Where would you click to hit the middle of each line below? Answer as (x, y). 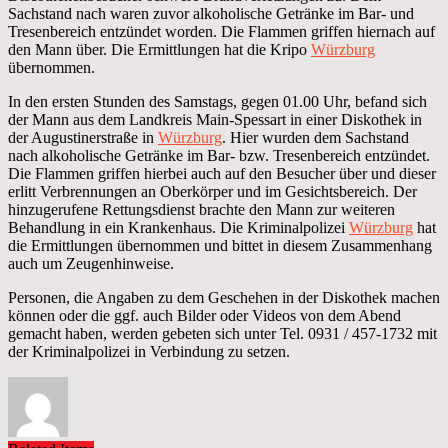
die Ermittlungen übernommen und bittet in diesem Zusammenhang (220, 245)
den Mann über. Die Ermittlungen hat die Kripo (159, 49)
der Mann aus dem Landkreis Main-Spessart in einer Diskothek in (215, 119)
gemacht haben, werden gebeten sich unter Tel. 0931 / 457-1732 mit (222, 333)
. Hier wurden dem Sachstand (315, 137)
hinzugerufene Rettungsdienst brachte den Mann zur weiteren (201, 209)
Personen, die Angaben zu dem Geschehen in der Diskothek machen (224, 297)
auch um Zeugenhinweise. (91, 263)
